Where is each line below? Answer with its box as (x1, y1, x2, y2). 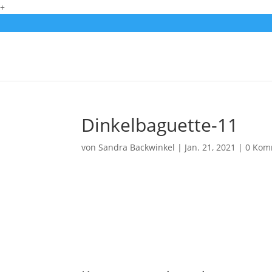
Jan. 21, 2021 (185, 141, 236, 153)
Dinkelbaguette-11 (81, 112, 239, 137)
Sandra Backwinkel (98, 141, 175, 153)
